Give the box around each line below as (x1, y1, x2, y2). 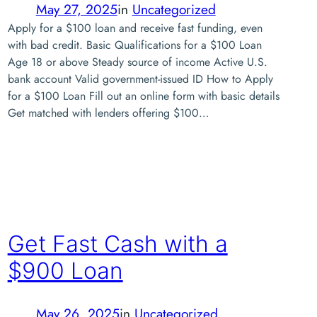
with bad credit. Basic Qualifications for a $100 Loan (7, 36, 262, 53)
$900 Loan (7, 257, 123, 285)
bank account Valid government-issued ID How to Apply (7, 70, 273, 87)
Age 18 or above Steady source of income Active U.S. (7, 53, 267, 70)
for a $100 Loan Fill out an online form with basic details (7, 87, 279, 104)
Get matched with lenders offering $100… (7, 104, 209, 121)
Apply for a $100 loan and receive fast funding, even (7, 19, 263, 36)
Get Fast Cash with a (7, 230, 228, 258)
